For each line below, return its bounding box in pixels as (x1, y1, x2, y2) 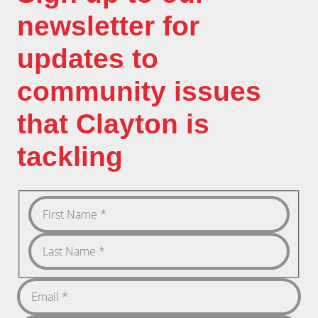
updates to (17, 43, 158, 75)
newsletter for (17, 11, 199, 42)
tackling (17, 141, 123, 172)
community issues (17, 76, 261, 107)
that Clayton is (17, 109, 209, 140)
